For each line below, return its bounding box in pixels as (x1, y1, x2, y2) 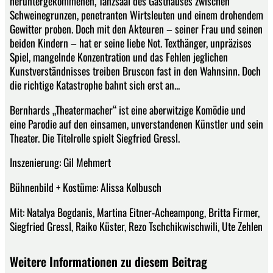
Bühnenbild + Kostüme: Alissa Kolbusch (10, 179, 161, 195)
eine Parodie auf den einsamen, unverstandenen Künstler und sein (10, 115, 263, 132)
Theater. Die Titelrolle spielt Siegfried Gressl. (10, 129, 180, 146)
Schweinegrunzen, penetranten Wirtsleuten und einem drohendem (10, 7, 263, 23)
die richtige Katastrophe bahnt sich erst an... (10, 77, 180, 93)
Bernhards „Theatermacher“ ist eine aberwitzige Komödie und (10, 101, 246, 118)
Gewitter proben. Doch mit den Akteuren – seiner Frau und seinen (10, 21, 263, 37)
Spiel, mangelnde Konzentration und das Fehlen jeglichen (10, 49, 228, 65)
